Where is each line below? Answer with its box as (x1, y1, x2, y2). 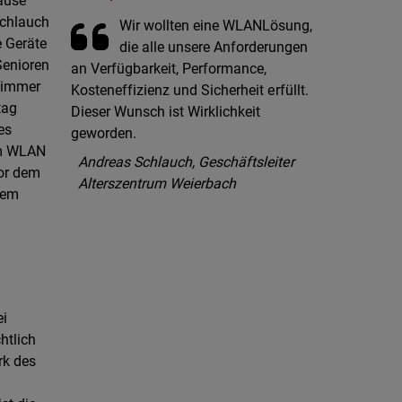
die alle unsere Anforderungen (119, 38, 309, 56)
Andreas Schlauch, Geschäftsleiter (78, 153, 294, 170)
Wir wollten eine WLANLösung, (119, 16, 313, 34)
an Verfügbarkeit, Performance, (71, 59, 267, 77)
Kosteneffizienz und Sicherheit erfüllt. (71, 81, 309, 99)
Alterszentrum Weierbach (78, 174, 237, 192)
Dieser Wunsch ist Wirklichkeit (71, 102, 261, 120)
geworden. (71, 124, 137, 142)
